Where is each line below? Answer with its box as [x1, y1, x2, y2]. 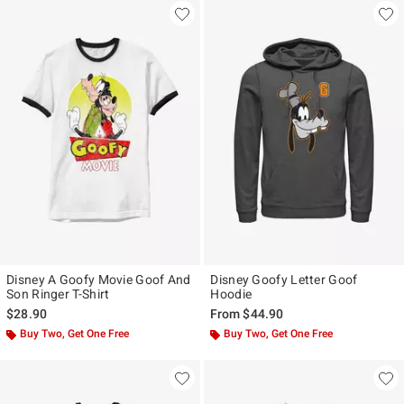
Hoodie [210, 287, 252, 302]
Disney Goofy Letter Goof [210, 272, 358, 288]
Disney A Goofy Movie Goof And [6, 272, 191, 288]
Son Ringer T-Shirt [6, 287, 110, 302]
